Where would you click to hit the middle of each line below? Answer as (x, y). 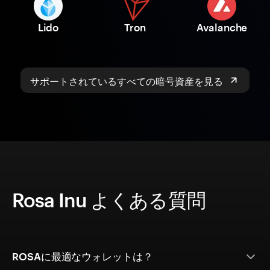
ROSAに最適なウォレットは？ (83, 256)
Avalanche (222, 27)
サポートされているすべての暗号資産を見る (127, 80)
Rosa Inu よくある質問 (109, 200)
